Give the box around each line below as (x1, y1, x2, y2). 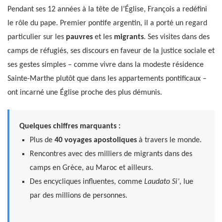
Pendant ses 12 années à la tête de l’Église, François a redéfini (7, 5, 207, 14)
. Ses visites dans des (144, 33, 210, 42)
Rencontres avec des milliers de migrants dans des (29, 150, 192, 159)
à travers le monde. (136, 136, 202, 145)
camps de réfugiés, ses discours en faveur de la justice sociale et (7, 47, 215, 55)
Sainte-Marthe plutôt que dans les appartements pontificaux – (7, 75, 207, 83)
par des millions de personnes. (29, 192, 127, 200)
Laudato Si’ (144, 178, 179, 186)
